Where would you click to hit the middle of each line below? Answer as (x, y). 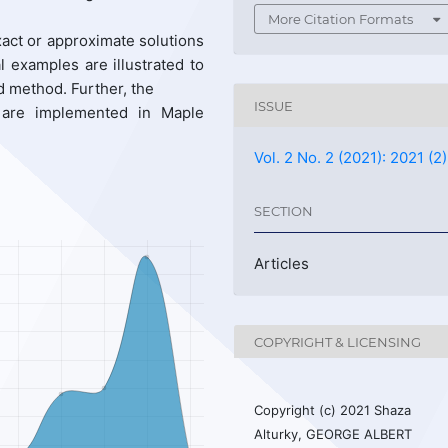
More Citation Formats (341, 19)
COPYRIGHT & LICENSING (338, 341)
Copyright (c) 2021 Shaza (333, 410)
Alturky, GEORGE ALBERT (333, 434)
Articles (282, 264)
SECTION (283, 210)
